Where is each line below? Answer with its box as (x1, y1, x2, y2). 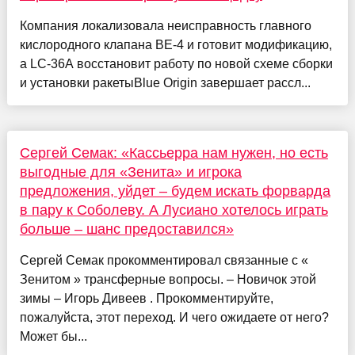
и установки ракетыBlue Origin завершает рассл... (19, 76, 311, 90)
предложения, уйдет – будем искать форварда (19, 183, 330, 200)
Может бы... (19, 330, 87, 344)
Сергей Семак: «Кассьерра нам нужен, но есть (19, 145, 328, 162)
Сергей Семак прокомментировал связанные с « (19, 254, 308, 268)
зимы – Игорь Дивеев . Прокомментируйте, (19, 292, 273, 306)
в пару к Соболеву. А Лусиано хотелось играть (19, 202, 328, 219)
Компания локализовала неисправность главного (19, 19, 311, 33)
